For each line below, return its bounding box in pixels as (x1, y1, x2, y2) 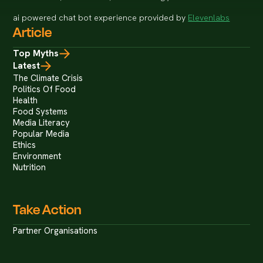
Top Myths (13, 46, 59, 59)
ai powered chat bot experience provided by (13, 12, 188, 23)
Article (13, 22, 52, 42)
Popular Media (13, 127, 70, 139)
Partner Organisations (13, 224, 98, 236)
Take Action (13, 199, 82, 220)
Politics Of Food (13, 83, 76, 95)
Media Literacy (13, 116, 70, 128)
